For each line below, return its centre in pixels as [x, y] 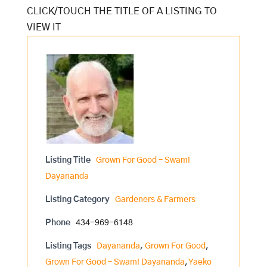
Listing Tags [68, 246]
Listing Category [77, 200]
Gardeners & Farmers [155, 200]
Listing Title [68, 160]
